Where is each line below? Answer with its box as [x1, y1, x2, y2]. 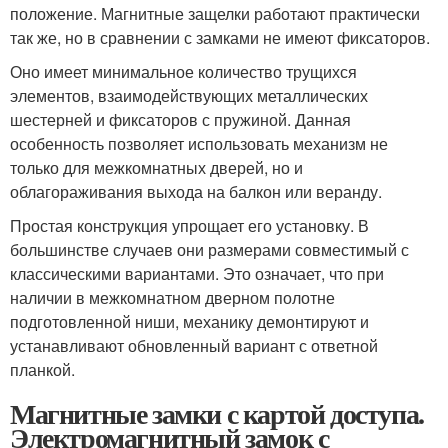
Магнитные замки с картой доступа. [10, 393, 424, 435]
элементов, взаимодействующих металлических [10, 84, 368, 108]
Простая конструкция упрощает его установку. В [10, 214, 369, 238]
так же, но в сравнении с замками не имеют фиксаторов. [10, 26, 430, 50]
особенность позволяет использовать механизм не [10, 132, 388, 156]
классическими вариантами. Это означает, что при [10, 262, 384, 286]
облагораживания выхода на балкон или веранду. [10, 180, 382, 204]
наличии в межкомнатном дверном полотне [10, 286, 335, 310]
